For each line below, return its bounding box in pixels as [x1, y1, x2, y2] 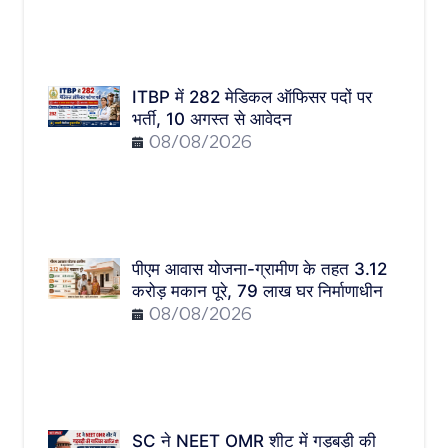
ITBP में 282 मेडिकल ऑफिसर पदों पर [132, 87, 372, 108]
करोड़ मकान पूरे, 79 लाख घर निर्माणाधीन [132, 281, 383, 302]
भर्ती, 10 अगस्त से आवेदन [132, 109, 292, 130]
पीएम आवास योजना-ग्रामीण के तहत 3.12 [132, 259, 387, 280]
